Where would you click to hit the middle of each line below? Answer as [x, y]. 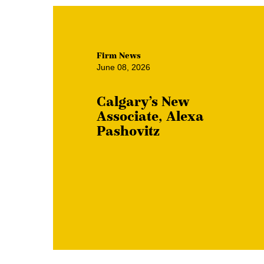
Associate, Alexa [150, 116]
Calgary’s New [143, 101]
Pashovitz [128, 131]
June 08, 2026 [123, 67]
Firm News [119, 55]
